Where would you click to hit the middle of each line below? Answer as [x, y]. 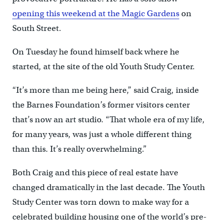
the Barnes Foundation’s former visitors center [101, 105]
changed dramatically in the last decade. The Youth [108, 188]
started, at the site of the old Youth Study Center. [103, 67]
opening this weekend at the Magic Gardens [96, 14]
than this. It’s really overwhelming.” [79, 149]
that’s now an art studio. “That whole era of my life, [108, 120]
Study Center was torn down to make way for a [100, 202]
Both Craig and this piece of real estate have [95, 173]
